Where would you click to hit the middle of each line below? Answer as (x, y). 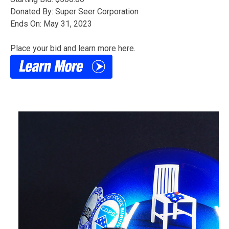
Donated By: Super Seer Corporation (74, 12)
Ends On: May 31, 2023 (51, 24)
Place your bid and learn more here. (73, 48)
